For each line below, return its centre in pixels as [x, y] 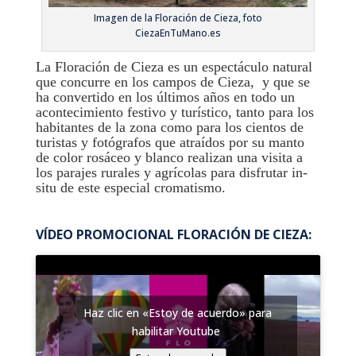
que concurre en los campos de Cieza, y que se [172, 82]
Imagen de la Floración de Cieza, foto [178, 18]
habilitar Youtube [178, 331]
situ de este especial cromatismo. [130, 188]
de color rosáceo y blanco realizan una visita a [169, 158]
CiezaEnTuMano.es [178, 33]
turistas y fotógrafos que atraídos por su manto [170, 143]
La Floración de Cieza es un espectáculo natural [174, 67]
